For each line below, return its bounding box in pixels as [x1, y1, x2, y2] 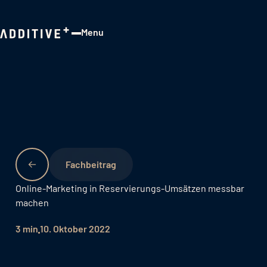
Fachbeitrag [65, 158, 116, 170]
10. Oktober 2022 [39, 222, 110, 234]
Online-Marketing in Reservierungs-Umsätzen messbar [15, 182, 244, 194]
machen [15, 196, 49, 208]
